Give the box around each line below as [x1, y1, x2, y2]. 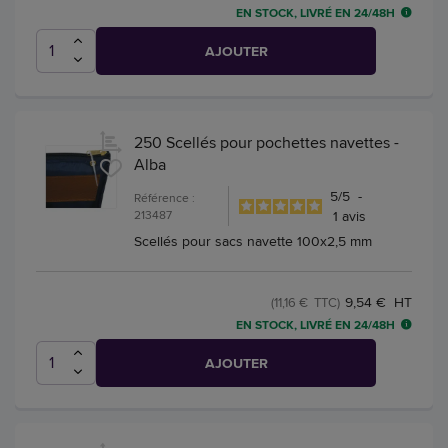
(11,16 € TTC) [271, 293, 340, 312]
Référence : [134, 189, 195, 207]
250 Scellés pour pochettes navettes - [134, 131, 399, 155]
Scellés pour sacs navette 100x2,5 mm [134, 231, 372, 252]
